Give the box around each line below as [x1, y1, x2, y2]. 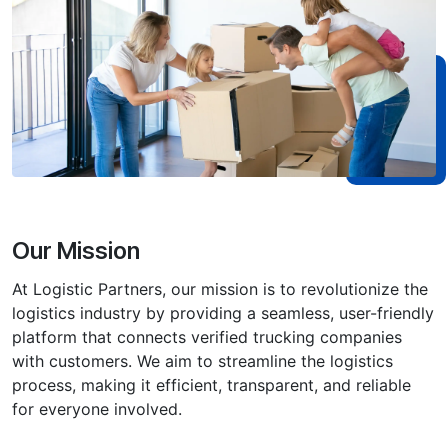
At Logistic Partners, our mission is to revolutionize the [12, 278, 428, 299]
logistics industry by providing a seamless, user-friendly [12, 302, 434, 323]
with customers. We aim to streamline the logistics [12, 350, 393, 371]
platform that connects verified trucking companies [12, 326, 402, 347]
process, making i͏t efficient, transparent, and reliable [12, 374, 411, 395]
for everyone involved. [12, 398, 182, 419]
